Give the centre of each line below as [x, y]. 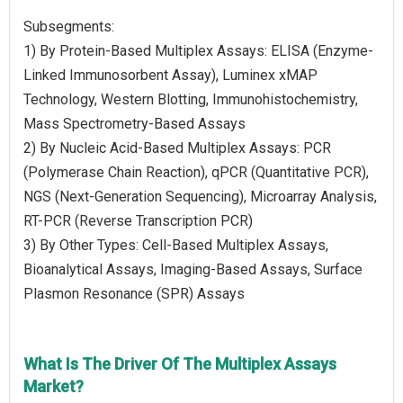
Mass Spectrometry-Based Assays [134, 123]
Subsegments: [69, 26]
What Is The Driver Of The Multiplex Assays [180, 363]
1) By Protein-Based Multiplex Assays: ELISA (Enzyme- [198, 50]
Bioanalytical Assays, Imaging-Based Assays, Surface [193, 269]
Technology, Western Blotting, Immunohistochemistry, [191, 99]
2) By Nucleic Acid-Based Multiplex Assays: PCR [177, 148]
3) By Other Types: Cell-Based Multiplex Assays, [176, 245]
